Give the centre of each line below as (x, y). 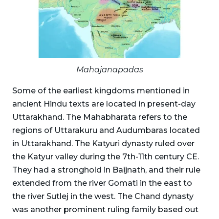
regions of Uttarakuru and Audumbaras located (106, 130)
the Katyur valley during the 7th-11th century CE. (106, 156)
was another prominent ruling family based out (105, 209)
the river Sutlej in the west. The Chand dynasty (103, 196)
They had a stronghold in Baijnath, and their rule (106, 170)
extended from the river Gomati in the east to (102, 183)
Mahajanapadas (109, 69)
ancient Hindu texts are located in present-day (104, 104)
